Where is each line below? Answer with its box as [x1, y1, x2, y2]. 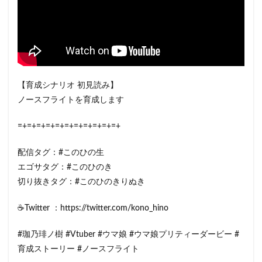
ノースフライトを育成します [18, 95, 124, 104]
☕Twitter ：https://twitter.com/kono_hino [18, 204, 168, 212]
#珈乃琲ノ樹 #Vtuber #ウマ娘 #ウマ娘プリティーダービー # [18, 230, 239, 239]
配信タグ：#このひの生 [18, 148, 104, 157]
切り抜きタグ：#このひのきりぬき [18, 177, 145, 186]
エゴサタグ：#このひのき [18, 163, 112, 171]
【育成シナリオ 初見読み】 [18, 81, 118, 89]
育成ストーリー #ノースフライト [18, 244, 139, 253]
